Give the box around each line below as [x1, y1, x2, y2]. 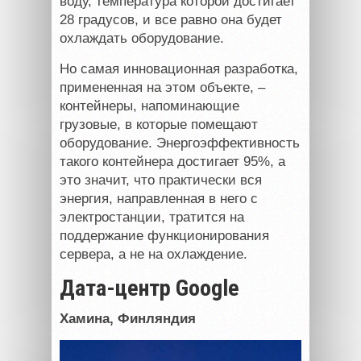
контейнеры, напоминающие [60, 98, 239, 114]
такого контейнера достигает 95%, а [60, 153, 285, 169]
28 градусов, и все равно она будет [60, 11, 282, 27]
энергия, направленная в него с [60, 190, 258, 206]
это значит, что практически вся [60, 172, 262, 188]
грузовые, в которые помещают [60, 116, 258, 132]
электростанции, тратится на [60, 209, 244, 225]
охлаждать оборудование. [60, 30, 224, 46]
